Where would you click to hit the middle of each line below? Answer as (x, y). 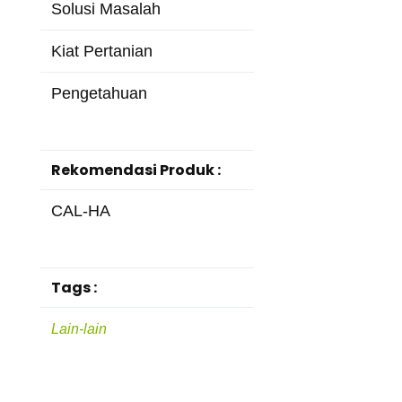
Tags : (74, 288)
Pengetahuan (99, 94)
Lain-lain (79, 329)
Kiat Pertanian (101, 52)
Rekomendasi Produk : (135, 170)
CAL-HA (80, 211)
